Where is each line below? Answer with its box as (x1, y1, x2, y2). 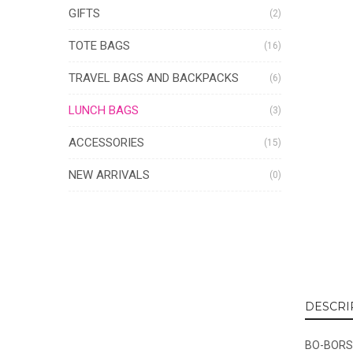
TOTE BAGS (69, 39, 130, 53)
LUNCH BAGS (69, 103, 139, 117)
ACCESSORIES (69, 136, 144, 150)
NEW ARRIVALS (69, 168, 150, 182)
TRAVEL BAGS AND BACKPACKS (69, 71, 239, 85)
